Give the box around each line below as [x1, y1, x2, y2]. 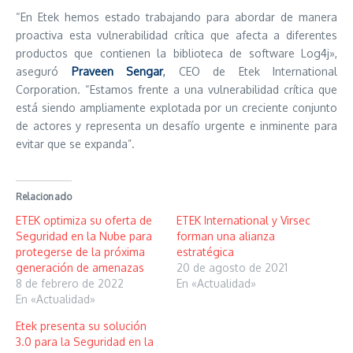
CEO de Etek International [165, 65, 337, 78]
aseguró [16, 65, 72, 78]
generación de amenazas [16, 261, 144, 274]
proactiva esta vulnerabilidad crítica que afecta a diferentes [16, 28, 337, 42]
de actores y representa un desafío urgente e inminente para [16, 119, 337, 132]
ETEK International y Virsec [176, 214, 310, 227]
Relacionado [16, 191, 72, 203]
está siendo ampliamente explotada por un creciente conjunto [16, 101, 337, 114]
